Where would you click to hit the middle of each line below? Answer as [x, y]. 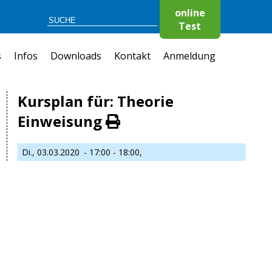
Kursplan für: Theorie [95, 101]
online [190, 13]
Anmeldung [189, 56]
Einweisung [61, 121]
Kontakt [132, 56]
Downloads [76, 56]
